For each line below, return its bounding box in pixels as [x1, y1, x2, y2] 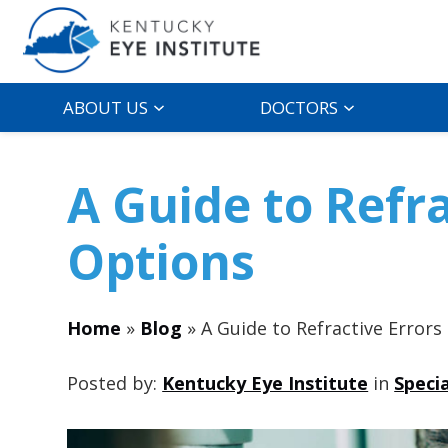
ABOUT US [62, 96, 148, 120]
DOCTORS [260, 96, 339, 120]
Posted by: [67, 370, 163, 395]
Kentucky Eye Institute [162, 370, 369, 395]
